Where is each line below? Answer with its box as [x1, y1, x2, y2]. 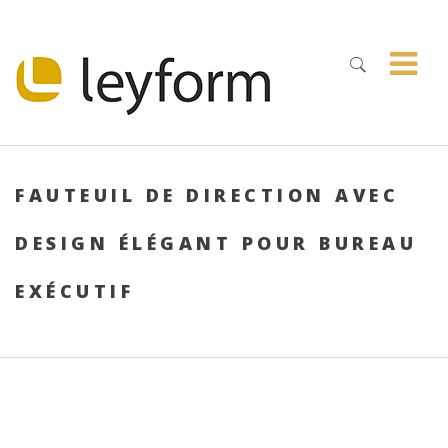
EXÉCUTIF [15, 279, 134, 303]
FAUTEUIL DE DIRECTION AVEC [15, 183, 399, 207]
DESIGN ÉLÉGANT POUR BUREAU [15, 231, 417, 255]
